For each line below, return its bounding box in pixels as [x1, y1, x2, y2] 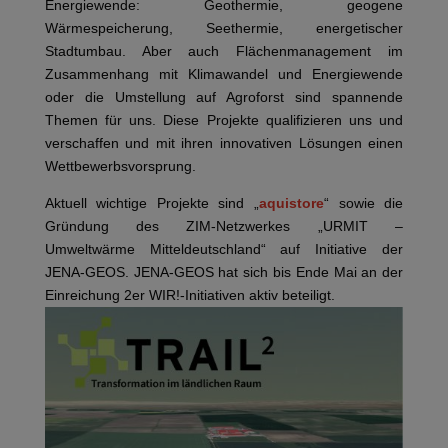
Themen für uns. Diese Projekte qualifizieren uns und [44, 112, 404, 129]
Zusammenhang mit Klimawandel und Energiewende [44, 66, 404, 83]
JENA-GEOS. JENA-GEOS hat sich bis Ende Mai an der [44, 264, 404, 281]
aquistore [259, 195, 325, 212]
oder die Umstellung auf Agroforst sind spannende [44, 89, 404, 106]
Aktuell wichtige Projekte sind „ [44, 195, 260, 212]
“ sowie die [324, 195, 404, 212]
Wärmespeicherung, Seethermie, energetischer [44, 20, 404, 37]
